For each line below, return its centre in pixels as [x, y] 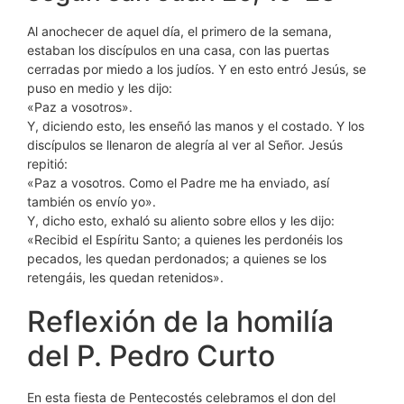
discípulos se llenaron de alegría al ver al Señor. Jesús [185, 145]
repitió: [47, 164]
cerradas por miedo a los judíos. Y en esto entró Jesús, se [197, 69]
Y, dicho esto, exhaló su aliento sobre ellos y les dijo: [181, 220]
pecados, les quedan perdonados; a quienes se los [177, 258]
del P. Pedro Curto [151, 356]
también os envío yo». [92, 202]
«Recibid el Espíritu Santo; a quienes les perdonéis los [185, 239]
